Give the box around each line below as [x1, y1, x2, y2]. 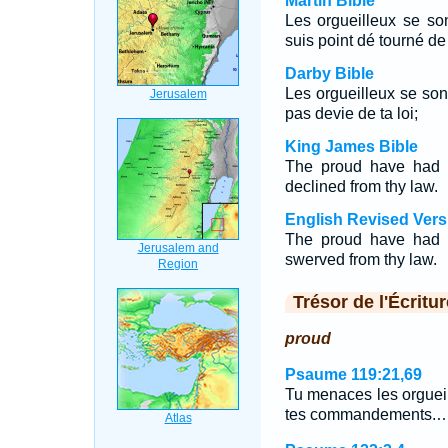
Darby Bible [284, 65, 374, 82]
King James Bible [284, 138, 418, 155]
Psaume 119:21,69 [284, 366, 422, 383]
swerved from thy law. [284, 251, 437, 268]
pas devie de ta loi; [284, 105, 418, 122]
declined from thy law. [284, 178, 438, 195]
